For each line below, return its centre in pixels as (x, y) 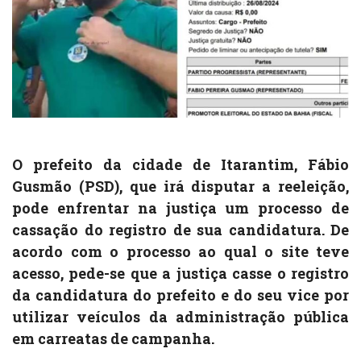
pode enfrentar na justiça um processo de (180, 208)
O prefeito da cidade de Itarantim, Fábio (180, 165)
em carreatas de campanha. (113, 339)
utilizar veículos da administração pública (180, 317)
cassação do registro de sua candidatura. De (180, 230)
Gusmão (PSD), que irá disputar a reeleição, (180, 187)
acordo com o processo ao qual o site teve (180, 252)
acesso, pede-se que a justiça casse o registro (180, 274)
